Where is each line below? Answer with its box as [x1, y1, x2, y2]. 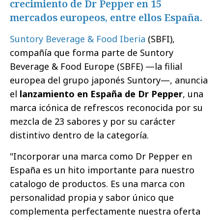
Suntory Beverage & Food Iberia [10, 33, 145, 45]
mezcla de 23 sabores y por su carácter [10, 115, 175, 128]
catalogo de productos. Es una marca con [10, 178, 185, 190]
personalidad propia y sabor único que [10, 192, 174, 204]
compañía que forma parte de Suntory [10, 47, 173, 59]
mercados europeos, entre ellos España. [10, 11, 202, 25]
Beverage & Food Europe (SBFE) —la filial [10, 60, 182, 73]
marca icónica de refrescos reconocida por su [10, 102, 203, 114]
